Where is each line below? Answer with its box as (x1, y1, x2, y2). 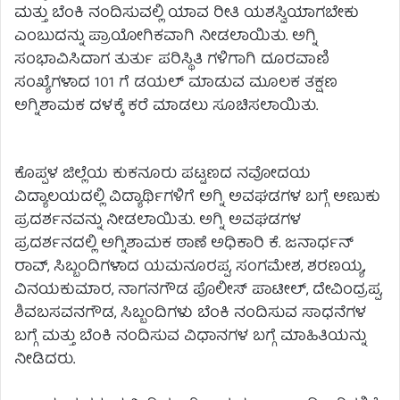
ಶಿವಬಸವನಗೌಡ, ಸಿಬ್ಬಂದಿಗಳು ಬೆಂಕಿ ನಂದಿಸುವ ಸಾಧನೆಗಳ (14, 300, 366, 327)
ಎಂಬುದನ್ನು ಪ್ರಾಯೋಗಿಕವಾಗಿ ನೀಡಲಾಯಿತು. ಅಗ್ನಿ (14, 23, 317, 50)
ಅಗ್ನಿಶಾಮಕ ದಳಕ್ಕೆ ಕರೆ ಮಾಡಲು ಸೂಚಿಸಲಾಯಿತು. (14, 93, 318, 120)
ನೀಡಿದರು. (14, 346, 75, 373)
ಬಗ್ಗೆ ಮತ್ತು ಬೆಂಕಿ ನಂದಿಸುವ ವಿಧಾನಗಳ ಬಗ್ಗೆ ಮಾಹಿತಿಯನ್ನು (14, 323, 366, 350)
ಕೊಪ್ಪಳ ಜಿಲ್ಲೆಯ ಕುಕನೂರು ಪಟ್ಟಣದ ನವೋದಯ (14, 161, 311, 187)
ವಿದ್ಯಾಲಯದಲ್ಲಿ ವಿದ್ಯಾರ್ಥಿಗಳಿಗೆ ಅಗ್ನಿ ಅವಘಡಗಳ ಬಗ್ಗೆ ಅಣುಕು (14, 184, 380, 211)
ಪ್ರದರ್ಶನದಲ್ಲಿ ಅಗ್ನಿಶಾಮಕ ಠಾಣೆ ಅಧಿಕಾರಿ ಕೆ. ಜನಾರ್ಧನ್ (14, 230, 354, 257)
